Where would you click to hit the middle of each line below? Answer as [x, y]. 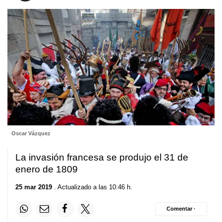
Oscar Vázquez [31, 134]
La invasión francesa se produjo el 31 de [102, 158]
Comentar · [181, 209]
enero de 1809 [47, 169]
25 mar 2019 [34, 187]
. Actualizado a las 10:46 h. [92, 187]
